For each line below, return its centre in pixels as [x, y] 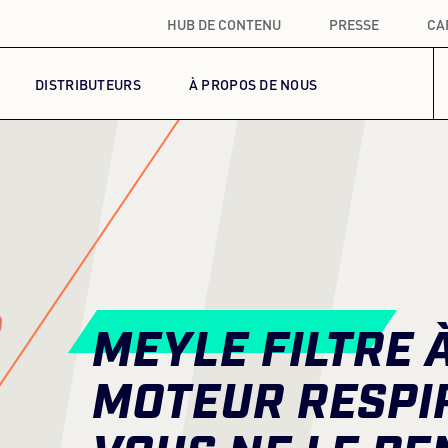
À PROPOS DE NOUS [253, 83]
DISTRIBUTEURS [88, 83]
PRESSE [354, 23]
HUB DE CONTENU [224, 23]
